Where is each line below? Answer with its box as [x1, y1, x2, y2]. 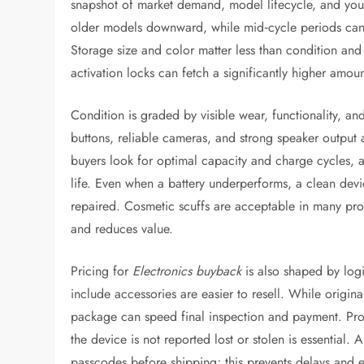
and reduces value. [71, 219, 174, 238]
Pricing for [71, 262, 133, 280]
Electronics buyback [132, 262, 242, 280]
